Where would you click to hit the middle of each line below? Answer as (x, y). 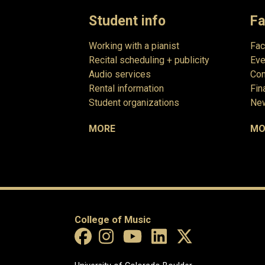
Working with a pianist (134, 46)
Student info (127, 20)
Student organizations (134, 102)
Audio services (120, 74)
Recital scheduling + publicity (149, 60)
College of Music (113, 219)
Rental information (126, 88)
